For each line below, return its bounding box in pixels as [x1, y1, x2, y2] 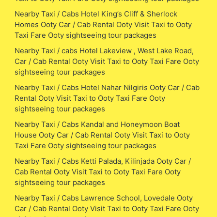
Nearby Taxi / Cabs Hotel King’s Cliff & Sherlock [15, 9, 177, 18]
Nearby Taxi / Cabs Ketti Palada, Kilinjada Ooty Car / [15, 156, 191, 166]
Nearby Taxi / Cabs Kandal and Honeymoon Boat [15, 119, 180, 129]
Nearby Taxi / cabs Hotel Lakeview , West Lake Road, [15, 46, 194, 55]
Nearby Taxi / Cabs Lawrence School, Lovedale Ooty [15, 193, 193, 202]
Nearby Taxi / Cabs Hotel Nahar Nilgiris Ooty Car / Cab [15, 82, 200, 92]
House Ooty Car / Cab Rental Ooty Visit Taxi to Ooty [15, 130, 190, 139]
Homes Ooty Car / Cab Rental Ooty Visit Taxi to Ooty [15, 19, 192, 29]
